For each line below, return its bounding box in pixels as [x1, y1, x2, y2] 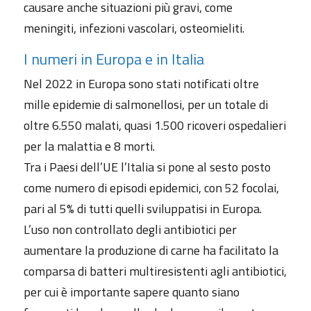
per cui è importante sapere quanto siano [23, 282, 239, 301]
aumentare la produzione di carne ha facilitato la [23, 240, 278, 260]
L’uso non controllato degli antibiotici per [23, 219, 237, 239]
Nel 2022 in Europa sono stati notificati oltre [23, 74, 259, 93]
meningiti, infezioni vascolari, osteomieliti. [23, 18, 244, 37]
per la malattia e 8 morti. [23, 136, 155, 155]
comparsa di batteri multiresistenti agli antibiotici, [23, 261, 287, 280]
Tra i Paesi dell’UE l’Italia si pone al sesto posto [23, 157, 271, 176]
